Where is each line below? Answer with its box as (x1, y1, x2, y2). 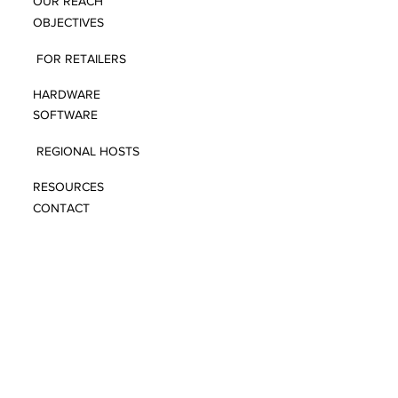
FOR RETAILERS (36, 51, 126, 66)
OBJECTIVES (33, 14, 105, 29)
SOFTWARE (33, 107, 99, 123)
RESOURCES (33, 179, 105, 195)
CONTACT (33, 201, 91, 216)
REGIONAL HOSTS (36, 144, 139, 159)
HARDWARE (33, 86, 101, 101)
